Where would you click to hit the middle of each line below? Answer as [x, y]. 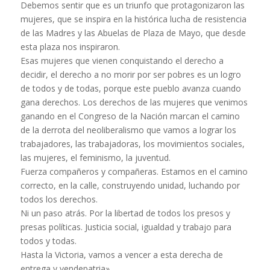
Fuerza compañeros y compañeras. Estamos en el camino [134, 172]
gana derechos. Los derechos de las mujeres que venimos [134, 102]
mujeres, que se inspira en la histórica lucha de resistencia [133, 19]
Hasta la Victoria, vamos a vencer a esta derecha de [121, 255]
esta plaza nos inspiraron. [70, 47]
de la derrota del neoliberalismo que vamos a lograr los [128, 130]
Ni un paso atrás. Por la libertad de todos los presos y [125, 213]
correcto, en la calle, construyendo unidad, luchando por [130, 186]
